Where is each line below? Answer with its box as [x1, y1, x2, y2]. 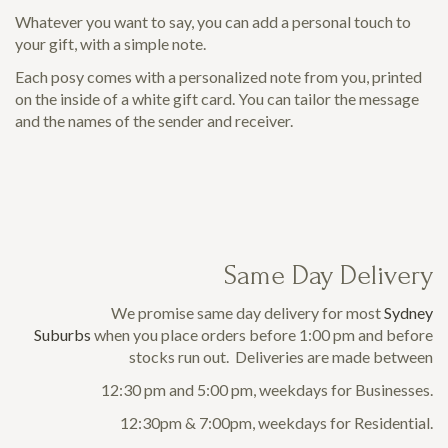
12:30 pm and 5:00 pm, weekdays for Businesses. [101, 379, 433, 399]
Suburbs [34, 324, 91, 344]
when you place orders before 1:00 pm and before [91, 324, 433, 344]
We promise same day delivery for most [111, 302, 384, 322]
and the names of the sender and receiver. [15, 110, 296, 130]
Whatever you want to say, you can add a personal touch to [15, 11, 411, 31]
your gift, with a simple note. [15, 33, 206, 53]
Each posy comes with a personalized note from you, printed [15, 66, 422, 86]
